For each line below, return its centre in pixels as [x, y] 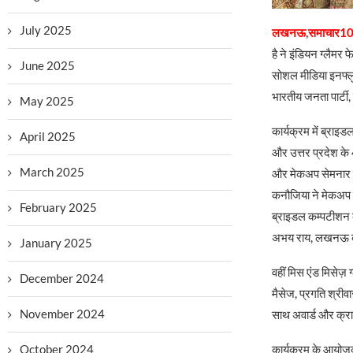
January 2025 [56, 243]
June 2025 [47, 65]
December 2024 [62, 278]
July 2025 [46, 30]
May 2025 [47, 101]
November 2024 [62, 314]
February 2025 [58, 207]
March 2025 [52, 172]
